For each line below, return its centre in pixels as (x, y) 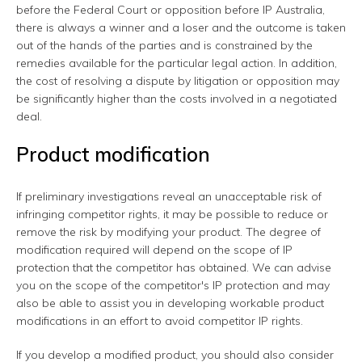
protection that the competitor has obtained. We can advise (174, 268)
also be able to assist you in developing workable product (170, 303)
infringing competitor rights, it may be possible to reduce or (172, 215)
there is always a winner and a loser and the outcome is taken (181, 28)
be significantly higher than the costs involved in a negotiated (177, 99)
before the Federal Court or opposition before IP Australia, (170, 10)
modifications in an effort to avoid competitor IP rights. (160, 321)
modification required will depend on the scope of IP (154, 250)
